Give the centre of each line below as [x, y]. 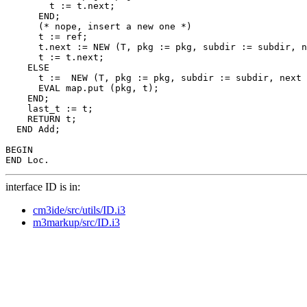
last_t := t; [49, 108]
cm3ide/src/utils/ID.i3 [79, 210]
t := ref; [47, 36]
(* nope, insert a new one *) [99, 26]
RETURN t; [41, 119]
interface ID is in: [43, 186]
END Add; [33, 129]
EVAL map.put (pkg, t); [82, 88]
